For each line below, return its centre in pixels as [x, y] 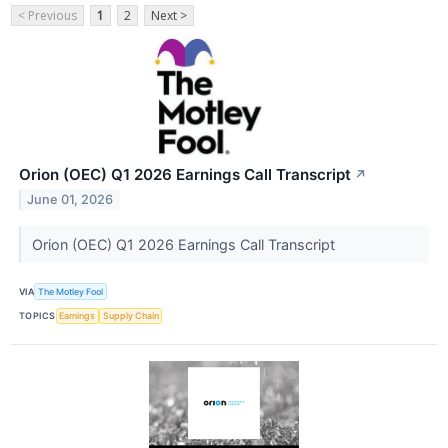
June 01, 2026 [70, 200]
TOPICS [37, 316]
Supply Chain [130, 316]
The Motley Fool [71, 291]
